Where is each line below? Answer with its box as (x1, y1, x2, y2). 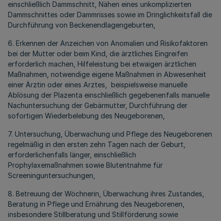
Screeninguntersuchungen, (8, 171, 95, 180)
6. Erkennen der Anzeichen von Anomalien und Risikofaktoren (8, 39, 208, 47)
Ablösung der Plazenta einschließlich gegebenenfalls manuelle (8, 91, 210, 99)
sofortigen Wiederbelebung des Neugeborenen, (8, 111, 165, 120)
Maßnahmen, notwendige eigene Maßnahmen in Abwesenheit (8, 70, 206, 78)
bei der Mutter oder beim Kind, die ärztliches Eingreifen (8, 49, 188, 58)
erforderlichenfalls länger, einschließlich (8, 150, 136, 159)
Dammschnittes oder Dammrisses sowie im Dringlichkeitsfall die (8, 10, 212, 19)
